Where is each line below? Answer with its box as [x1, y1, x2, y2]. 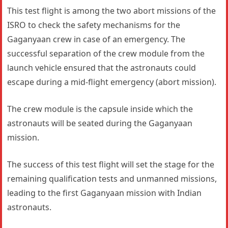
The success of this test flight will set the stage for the [7, 158, 215, 170]
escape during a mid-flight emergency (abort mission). [7, 76, 217, 88]
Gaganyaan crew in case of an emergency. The [7, 33, 186, 45]
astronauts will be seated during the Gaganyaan [7, 117, 193, 129]
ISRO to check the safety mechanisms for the [7, 19, 181, 31]
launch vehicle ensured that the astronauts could [7, 62, 196, 73]
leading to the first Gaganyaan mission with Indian [7, 187, 202, 198]
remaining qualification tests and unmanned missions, [7, 173, 217, 184]
